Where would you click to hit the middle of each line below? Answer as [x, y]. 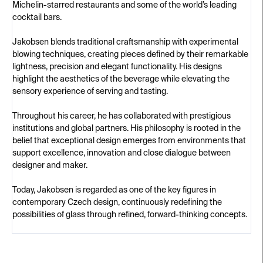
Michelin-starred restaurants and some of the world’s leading [124, 5]
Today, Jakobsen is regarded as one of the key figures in [114, 190]
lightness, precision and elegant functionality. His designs [117, 67]
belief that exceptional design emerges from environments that [129, 141]
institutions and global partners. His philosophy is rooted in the [127, 129]
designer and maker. [50, 166]
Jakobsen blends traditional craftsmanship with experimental [125, 42]
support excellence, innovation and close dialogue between [122, 153]
